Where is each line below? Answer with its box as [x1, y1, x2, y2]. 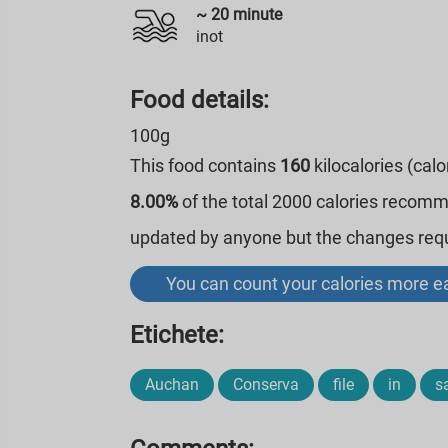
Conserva [233, 375, 300, 394]
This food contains [130, 155, 281, 176]
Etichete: [130, 321, 225, 349]
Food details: [130, 86, 270, 114]
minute [229, 5, 283, 24]
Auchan [145, 375, 200, 394]
